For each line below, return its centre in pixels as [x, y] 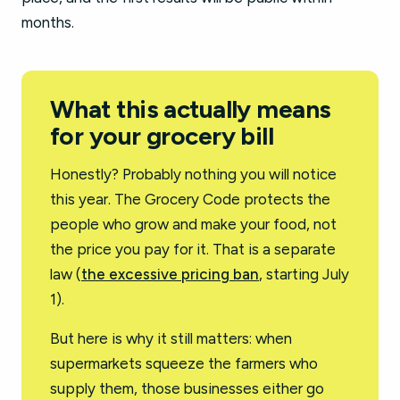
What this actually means [191, 109]
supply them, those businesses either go [187, 388]
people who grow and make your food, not [193, 224]
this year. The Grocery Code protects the [190, 199]
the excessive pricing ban [170, 274]
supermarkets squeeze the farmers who [184, 363]
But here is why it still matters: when [171, 338]
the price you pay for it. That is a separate [193, 249]
